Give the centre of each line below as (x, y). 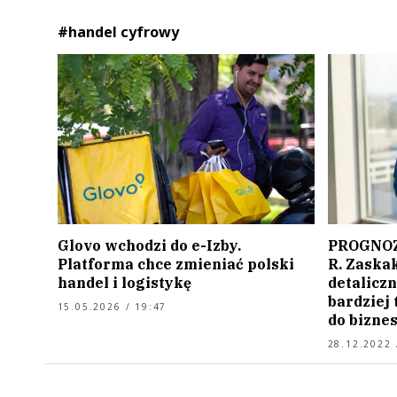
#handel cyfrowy (118, 32)
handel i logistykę (124, 282)
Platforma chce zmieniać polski (175, 264)
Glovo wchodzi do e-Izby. (149, 245)
